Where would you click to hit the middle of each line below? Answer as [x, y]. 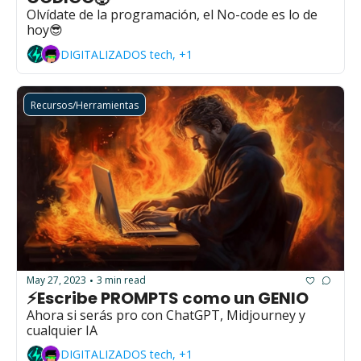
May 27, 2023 [56, 280]
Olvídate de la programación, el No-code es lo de [172, 15]
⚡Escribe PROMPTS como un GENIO [168, 298]
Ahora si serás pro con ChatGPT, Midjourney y [166, 315]
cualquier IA [62, 330]
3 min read [121, 280]
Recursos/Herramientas [85, 106]
